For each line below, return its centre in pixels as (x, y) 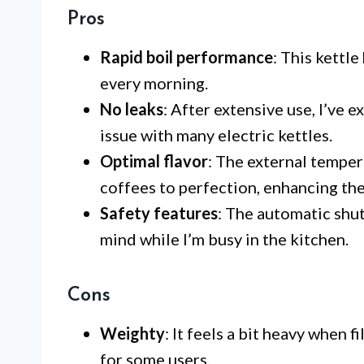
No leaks (132, 108)
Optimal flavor (154, 160)
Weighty (132, 333)
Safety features (159, 212)
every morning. (154, 82)
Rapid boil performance (186, 56)
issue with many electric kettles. (216, 134)
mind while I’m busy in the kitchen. (224, 238)
